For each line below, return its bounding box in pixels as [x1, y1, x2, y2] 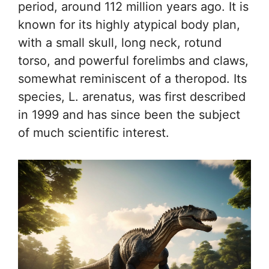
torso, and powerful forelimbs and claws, [18, 53, 249, 68]
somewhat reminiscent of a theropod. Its [18, 71, 247, 86]
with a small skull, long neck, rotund [18, 35, 222, 50]
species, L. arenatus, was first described [18, 89, 246, 104]
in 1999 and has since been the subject [18, 107, 240, 122]
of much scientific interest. [18, 125, 169, 140]
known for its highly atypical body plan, [18, 17, 240, 32]
